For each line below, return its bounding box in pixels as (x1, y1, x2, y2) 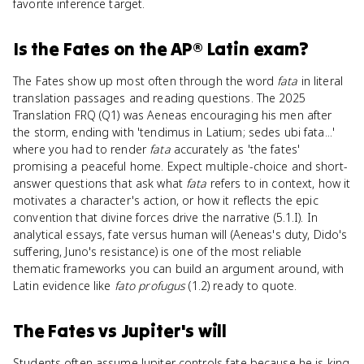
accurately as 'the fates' (170, 141, 301, 157)
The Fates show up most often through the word (13, 73, 278, 89)
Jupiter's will (120, 319, 227, 342)
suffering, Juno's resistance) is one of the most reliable (13, 244, 302, 259)
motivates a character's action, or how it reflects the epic (13, 193, 318, 208)
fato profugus (114, 278, 186, 293)
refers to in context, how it (206, 175, 351, 191)
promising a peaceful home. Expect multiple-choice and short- (13, 158, 348, 174)
